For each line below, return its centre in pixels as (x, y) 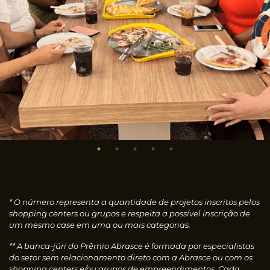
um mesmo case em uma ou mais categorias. (100, 225)
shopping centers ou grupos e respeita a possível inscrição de (130, 213)
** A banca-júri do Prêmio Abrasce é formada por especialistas (132, 246)
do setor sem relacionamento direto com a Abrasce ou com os (131, 257)
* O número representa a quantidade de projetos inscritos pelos (134, 202)
